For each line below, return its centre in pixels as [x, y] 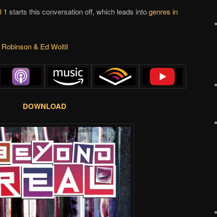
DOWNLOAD [45, 106]
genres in [163, 11]
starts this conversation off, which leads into [78, 11]
